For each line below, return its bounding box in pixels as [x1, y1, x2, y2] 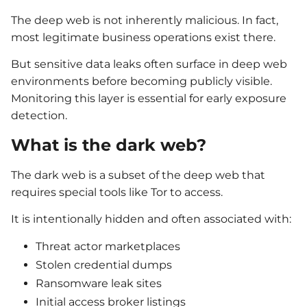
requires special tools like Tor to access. [11, 185, 223, 199]
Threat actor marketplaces [36, 240, 180, 254]
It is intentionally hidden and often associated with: [11, 212, 291, 226]
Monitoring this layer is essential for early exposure [11, 92, 286, 106]
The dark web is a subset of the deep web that [11, 168, 265, 182]
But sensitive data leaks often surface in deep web [11, 58, 287, 71]
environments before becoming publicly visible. [11, 75, 272, 88]
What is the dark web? [11, 134, 206, 155]
